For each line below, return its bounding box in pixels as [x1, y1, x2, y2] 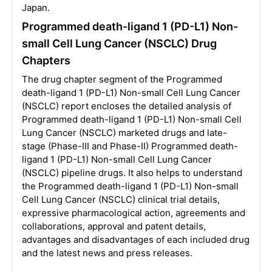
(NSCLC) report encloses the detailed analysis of [21, 100, 231, 112]
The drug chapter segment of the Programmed [21, 73, 222, 85]
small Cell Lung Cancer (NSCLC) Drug [21, 37, 217, 50]
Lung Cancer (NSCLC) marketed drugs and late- [21, 127, 227, 138]
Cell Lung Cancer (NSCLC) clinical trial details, [21, 194, 220, 205]
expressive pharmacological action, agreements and [21, 207, 245, 219]
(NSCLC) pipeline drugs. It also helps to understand [21, 167, 242, 178]
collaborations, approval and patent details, [21, 220, 206, 232]
